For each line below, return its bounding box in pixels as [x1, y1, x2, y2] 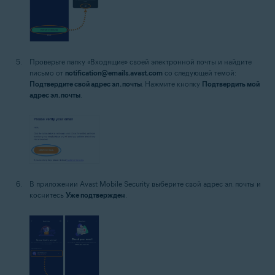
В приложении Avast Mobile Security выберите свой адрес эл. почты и [29, 179, 261, 189]
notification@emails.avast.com [65, 68, 163, 77]
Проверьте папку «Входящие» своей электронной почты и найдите [29, 56, 252, 66]
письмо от [29, 68, 65, 77]
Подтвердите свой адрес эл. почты [29, 79, 142, 88]
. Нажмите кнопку [142, 79, 202, 88]
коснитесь [29, 190, 66, 200]
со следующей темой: [163, 68, 236, 77]
